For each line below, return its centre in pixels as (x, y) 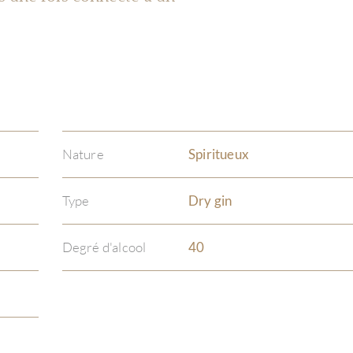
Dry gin (210, 201)
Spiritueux (218, 154)
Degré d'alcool (104, 247)
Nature (83, 154)
